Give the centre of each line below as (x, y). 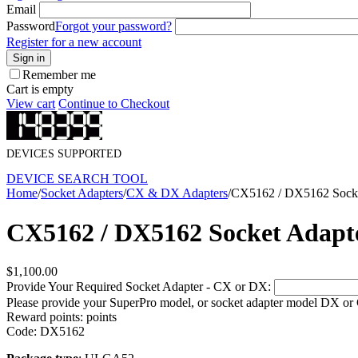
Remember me (59, 75)
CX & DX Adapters (177, 193)
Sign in (29, 58)
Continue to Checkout (114, 103)
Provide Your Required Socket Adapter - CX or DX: (139, 287)
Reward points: (45, 317)
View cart (31, 103)
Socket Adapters (82, 193)
